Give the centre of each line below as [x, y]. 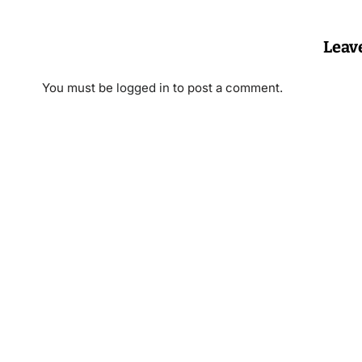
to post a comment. [226, 88]
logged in [143, 88]
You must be [79, 88]
